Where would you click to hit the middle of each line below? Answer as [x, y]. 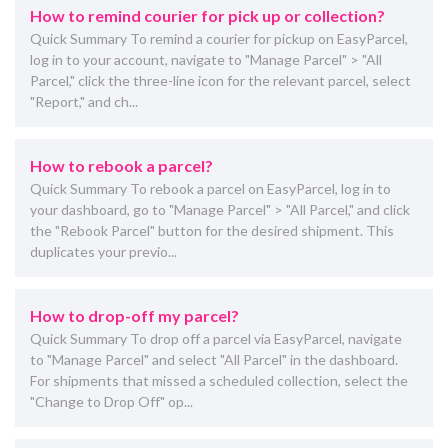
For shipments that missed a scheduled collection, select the [219, 380]
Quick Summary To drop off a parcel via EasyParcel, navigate [216, 338]
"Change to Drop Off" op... [111, 401]
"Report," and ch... [84, 101]
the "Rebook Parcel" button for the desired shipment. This [212, 230]
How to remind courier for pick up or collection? [207, 15]
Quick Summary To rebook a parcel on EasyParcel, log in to [210, 188]
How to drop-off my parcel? [134, 315]
